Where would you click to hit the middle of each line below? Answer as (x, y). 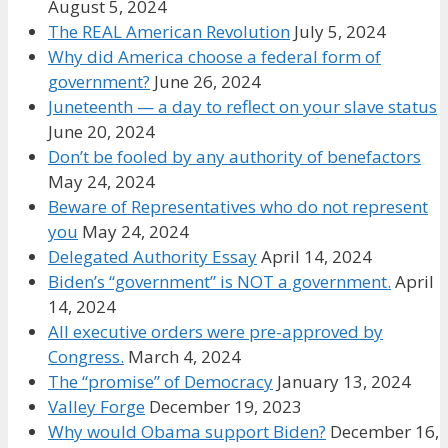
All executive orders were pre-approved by (215, 331)
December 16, (384, 431)
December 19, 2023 (225, 406)
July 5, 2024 (340, 31)
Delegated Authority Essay (152, 256)
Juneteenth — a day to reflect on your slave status (242, 106)
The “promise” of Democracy (160, 381)
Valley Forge (96, 406)
